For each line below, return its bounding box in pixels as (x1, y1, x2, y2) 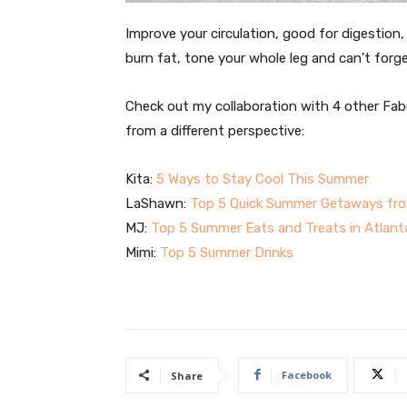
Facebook (282, 367, 332, 382)
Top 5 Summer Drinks (160, 243, 293, 261)
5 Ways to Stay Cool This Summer (156, 170, 369, 187)
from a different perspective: (125, 122, 304, 139)
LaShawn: (125, 194, 190, 212)
